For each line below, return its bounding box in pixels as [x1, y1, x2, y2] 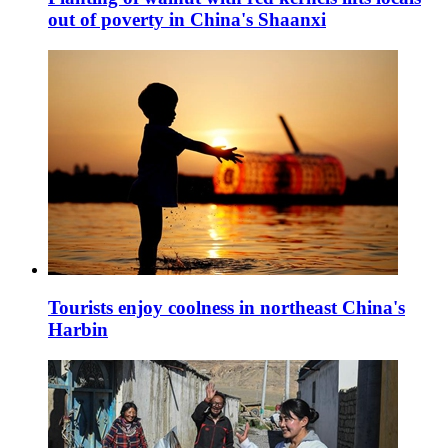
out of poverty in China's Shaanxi [48, 8, 326, 30]
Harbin [48, 319, 108, 341]
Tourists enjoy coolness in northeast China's [48, 297, 405, 319]
